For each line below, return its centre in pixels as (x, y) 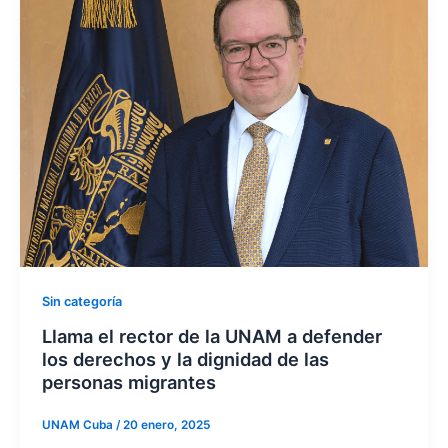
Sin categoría (81, 302)
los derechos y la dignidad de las (185, 358)
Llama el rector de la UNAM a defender (211, 335)
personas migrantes (128, 381)
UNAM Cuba (78, 425)
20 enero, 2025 (166, 425)
